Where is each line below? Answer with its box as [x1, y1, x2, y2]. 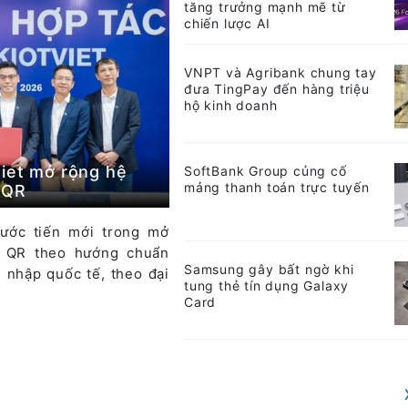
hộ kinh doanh [184, 97, 278, 113]
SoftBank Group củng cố [184, 162, 347, 178]
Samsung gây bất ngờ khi [184, 260, 354, 277]
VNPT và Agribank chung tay [184, 64, 377, 80]
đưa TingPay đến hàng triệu [184, 80, 370, 97]
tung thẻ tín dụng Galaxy [184, 277, 350, 293]
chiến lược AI [184, 15, 270, 31]
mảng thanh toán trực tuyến [184, 178, 370, 195]
